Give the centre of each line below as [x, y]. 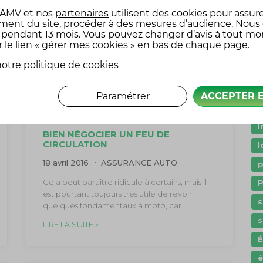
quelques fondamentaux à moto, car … [115, 205]
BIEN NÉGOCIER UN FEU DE [106, 134]
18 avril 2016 [67, 162]
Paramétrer [123, 96]
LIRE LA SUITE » [70, 224]
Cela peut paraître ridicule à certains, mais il [124, 182]
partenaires [82, 14]
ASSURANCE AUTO [139, 162]
